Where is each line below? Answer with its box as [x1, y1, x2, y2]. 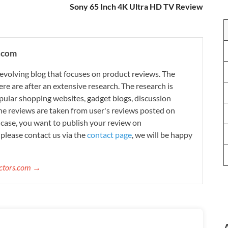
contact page [87, 129, 132, 139]
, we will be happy [132, 129, 192, 139]
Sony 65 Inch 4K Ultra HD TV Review [70, 1, 203, 11]
